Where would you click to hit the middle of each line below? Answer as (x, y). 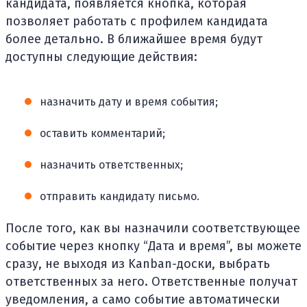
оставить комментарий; (102, 133)
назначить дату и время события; (129, 101)
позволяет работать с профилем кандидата (137, 21)
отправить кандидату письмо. (120, 196)
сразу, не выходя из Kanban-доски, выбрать (138, 263)
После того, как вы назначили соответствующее (153, 228)
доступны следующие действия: (101, 57)
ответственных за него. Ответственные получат (151, 281)
